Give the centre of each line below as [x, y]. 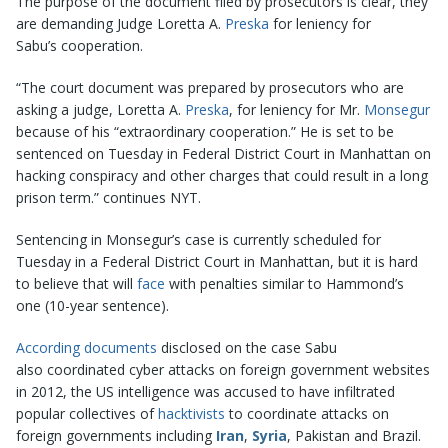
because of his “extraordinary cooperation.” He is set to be [205, 131]
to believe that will [76, 283]
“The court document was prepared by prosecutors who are [210, 87]
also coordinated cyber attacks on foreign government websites [223, 369]
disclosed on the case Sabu [247, 347]
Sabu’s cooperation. [79, 45]
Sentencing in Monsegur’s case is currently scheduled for [198, 239]
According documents [86, 347]
